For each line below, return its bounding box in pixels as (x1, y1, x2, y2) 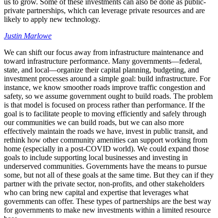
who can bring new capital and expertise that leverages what (4, 188, 188, 197)
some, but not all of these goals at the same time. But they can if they (4, 171, 214, 180)
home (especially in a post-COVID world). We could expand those (4, 145, 209, 153)
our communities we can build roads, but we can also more (4, 118, 184, 127)
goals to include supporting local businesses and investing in (4, 153, 188, 162)
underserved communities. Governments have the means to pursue (4, 162, 207, 171)
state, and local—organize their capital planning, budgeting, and (4, 66, 199, 74)
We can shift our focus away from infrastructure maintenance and (4, 48, 203, 57)
